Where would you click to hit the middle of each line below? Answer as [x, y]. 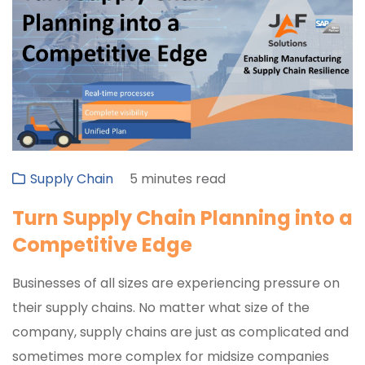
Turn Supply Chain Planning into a [182, 218]
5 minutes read [178, 179]
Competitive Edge [102, 245]
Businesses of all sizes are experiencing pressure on [176, 284]
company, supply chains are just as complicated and [180, 332]
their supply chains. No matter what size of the [161, 308]
